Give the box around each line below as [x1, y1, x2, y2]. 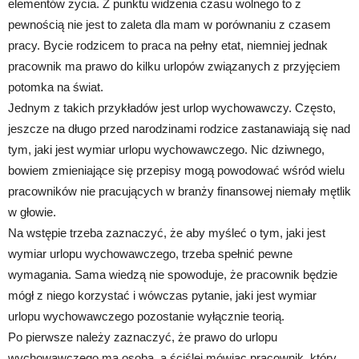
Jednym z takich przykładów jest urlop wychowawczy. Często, [8, 100, 336, 115]
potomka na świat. [8, 79, 103, 94]
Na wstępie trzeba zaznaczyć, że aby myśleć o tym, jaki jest [8, 225, 325, 240]
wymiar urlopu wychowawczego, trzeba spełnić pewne [8, 246, 292, 260]
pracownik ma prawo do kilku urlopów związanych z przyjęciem [8, 58, 341, 73]
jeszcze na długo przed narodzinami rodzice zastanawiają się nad [8, 121, 350, 135]
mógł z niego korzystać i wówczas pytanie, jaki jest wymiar [8, 288, 317, 302]
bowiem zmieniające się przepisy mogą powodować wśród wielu [8, 163, 345, 177]
